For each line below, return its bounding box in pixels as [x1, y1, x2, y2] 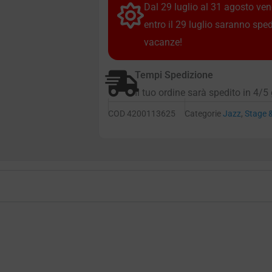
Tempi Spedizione [135, 69, 213, 81]
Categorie [185, 109, 221, 120]
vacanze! [144, 36, 182, 49]
